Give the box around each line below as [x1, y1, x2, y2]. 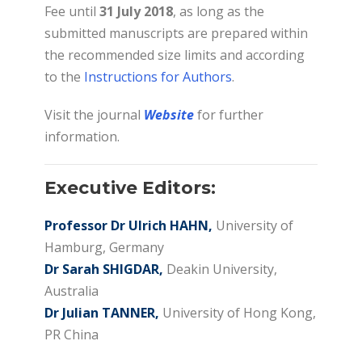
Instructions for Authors [84, 68, 232, 86]
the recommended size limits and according [44, 46, 305, 65]
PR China [44, 326, 99, 344]
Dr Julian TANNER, [44, 304, 159, 322]
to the [44, 68, 84, 86]
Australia [44, 282, 99, 301]
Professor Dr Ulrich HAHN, [44, 217, 216, 235]
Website [144, 106, 194, 124]
